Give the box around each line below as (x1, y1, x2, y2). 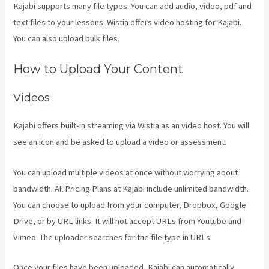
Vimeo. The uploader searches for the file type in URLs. (13, 231, 213, 243)
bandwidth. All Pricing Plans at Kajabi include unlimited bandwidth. (13, 183, 249, 194)
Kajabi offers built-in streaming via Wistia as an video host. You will (13, 120, 250, 131)
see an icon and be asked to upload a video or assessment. (13, 136, 227, 148)
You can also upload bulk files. (13, 33, 122, 44)
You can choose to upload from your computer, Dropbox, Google (13, 199, 247, 210)
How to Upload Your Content (13, 62, 184, 77)
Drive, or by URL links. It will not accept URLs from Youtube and (13, 215, 242, 226)
